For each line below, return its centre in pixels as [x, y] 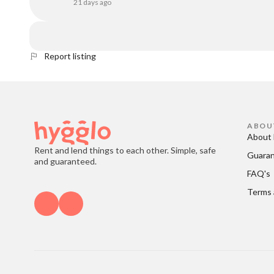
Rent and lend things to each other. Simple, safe [125, 150]
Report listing [70, 56]
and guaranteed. [65, 161]
